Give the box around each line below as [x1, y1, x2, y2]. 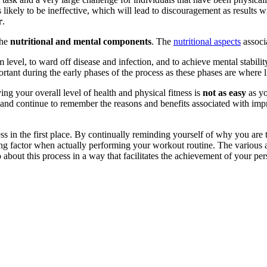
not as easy [203, 87, 246, 98]
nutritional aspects [173, 36, 241, 46]
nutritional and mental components [10, 36, 151, 46]
